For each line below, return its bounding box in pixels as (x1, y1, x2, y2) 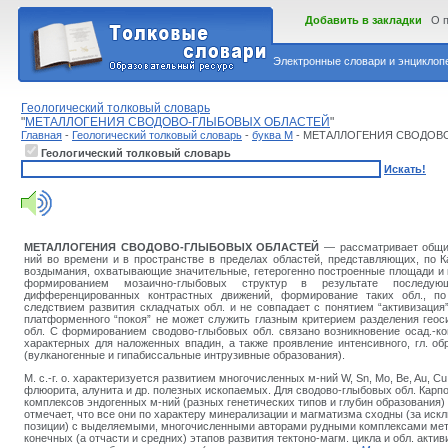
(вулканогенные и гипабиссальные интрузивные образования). (24, 349, 345, 361)
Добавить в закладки (305, 14, 422, 26)
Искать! (384, 163, 426, 175)
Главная (21, 129, 62, 141)
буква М (252, 129, 293, 141)
